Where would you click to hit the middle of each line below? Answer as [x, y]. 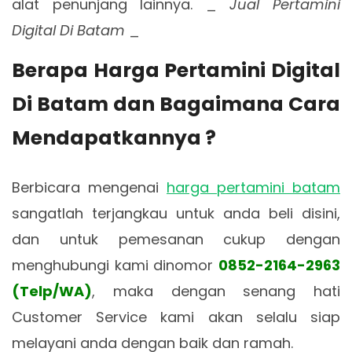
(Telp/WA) [52, 291]
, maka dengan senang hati [216, 291]
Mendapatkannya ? [114, 137]
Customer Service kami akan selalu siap [176, 317]
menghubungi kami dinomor [115, 265]
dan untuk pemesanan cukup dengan [176, 239]
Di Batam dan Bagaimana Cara [176, 104]
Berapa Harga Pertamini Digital [176, 70]
